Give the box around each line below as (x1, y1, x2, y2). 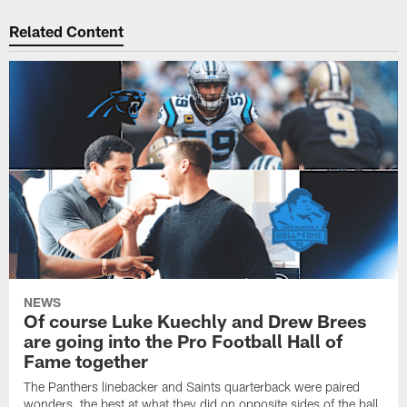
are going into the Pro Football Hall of (24, 330, 343, 352)
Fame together (24, 350, 149, 372)
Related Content (9, 21, 124, 40)
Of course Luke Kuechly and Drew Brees (24, 310, 367, 333)
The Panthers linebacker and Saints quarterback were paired (24, 379, 361, 395)
